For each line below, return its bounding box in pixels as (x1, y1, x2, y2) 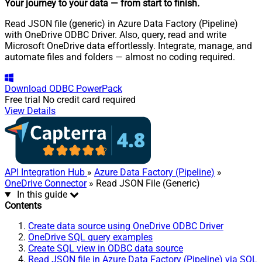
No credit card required (43, 94, 136, 106)
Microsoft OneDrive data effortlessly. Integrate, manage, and (5, 40, 252, 52)
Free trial (5, 94, 40, 106)
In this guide (16, 189, 67, 201)
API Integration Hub (5, 167, 87, 178)
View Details (5, 105, 56, 117)
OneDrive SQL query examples (28, 232, 153, 243)
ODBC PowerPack (49, 83, 122, 95)
